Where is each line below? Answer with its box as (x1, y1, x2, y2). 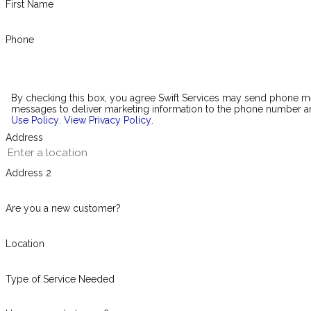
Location (5, 237, 44, 249)
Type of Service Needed (5, 273, 115, 285)
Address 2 (5, 167, 51, 179)
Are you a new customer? (5, 203, 121, 214)
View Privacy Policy (63, 115, 151, 126)
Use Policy (10, 115, 59, 126)
